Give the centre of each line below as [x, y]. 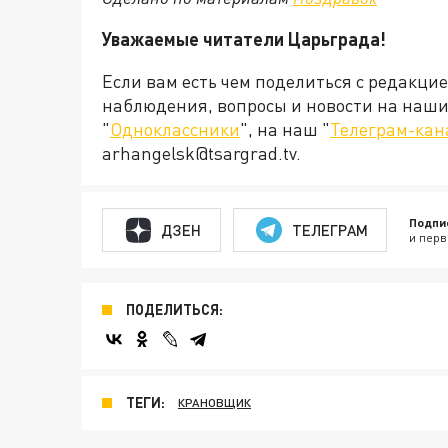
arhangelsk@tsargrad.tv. [201, 153]
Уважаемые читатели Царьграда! [244, 39]
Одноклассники [175, 129]
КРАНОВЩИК [214, 402]
